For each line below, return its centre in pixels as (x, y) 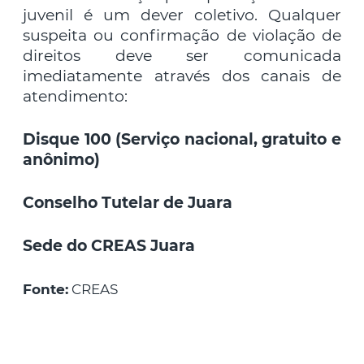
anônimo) (61, 159)
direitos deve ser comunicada (182, 55)
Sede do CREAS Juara (109, 245)
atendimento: (75, 96)
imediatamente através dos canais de (182, 76)
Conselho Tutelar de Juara (128, 202)
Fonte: (45, 289)
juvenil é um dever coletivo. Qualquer (182, 15)
